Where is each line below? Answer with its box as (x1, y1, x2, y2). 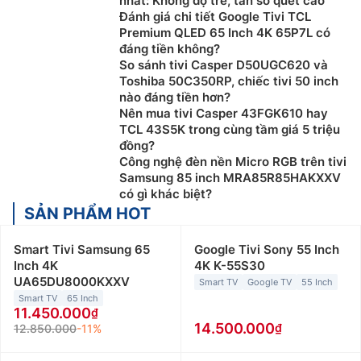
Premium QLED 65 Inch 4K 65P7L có (119, 25, 330, 41)
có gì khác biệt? (119, 186, 212, 202)
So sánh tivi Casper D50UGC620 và (119, 57, 328, 73)
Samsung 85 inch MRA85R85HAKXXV (119, 170, 341, 186)
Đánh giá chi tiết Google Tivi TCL (119, 9, 311, 25)
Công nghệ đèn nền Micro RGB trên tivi (119, 154, 346, 170)
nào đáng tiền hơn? (119, 89, 230, 106)
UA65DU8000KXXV (14, 274, 130, 290)
